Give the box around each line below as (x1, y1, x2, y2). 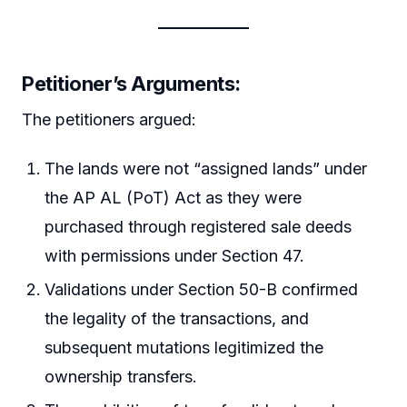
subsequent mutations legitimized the (45, 338, 324, 358)
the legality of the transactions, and (45, 309, 310, 329)
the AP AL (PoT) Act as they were (45, 187, 303, 207)
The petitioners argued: (22, 110, 196, 130)
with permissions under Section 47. (45, 245, 305, 265)
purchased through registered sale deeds (45, 216, 352, 236)
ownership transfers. (45, 367, 198, 387)
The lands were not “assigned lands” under (45, 158, 368, 178)
